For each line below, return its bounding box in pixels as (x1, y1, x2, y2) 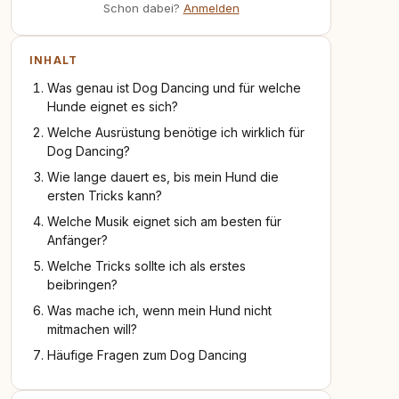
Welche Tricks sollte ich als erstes (47, 258, 246, 273)
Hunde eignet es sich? (47, 99, 178, 114)
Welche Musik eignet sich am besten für (47, 214, 281, 229)
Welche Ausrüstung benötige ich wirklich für (47, 125, 305, 140)
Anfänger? (47, 232, 108, 248)
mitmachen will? (47, 322, 137, 337)
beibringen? (47, 277, 118, 292)
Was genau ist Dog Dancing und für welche (47, 80, 301, 95)
